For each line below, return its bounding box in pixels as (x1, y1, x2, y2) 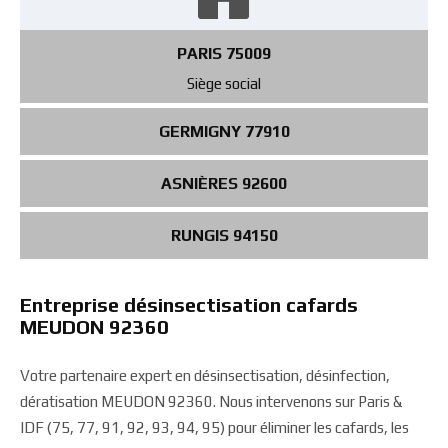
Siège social (187, 75, 261, 92)
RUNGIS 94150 (170, 226, 278, 245)
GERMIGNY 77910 (158, 122, 290, 141)
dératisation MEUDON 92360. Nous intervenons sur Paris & (20, 393, 402, 410)
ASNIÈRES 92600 (161, 174, 287, 193)
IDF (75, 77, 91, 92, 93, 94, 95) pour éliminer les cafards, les (20, 419, 409, 436)
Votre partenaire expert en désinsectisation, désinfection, (20, 367, 390, 384)
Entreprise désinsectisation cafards (20, 293, 358, 316)
